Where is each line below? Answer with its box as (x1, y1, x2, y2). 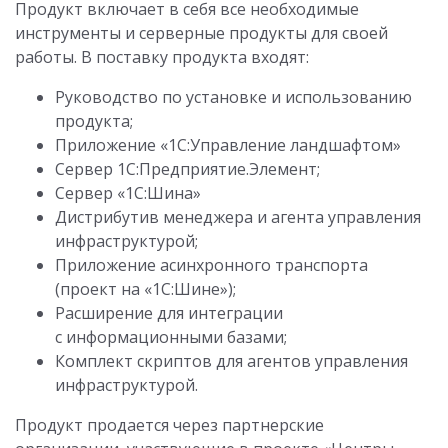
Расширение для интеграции (55, 302, 283, 325)
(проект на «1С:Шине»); (55, 278, 236, 301)
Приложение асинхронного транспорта (55, 254, 368, 277)
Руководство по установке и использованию (55, 86, 412, 109)
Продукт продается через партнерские (15, 414, 324, 437)
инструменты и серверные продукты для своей (15, 22, 388, 45)
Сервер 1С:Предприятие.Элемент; (55, 158, 320, 181)
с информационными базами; (55, 326, 287, 349)
